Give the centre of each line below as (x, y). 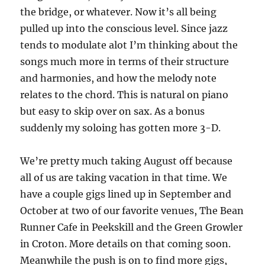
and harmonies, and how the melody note (119, 78)
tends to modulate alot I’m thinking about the (129, 45)
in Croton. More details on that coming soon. (126, 244)
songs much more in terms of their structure (125, 62)
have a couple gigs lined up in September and (126, 194)
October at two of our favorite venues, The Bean (132, 211)
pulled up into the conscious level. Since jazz (124, 28)
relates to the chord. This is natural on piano (125, 95)
